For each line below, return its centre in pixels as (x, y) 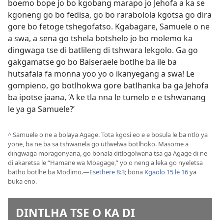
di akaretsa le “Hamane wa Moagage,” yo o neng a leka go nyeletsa (105, 162)
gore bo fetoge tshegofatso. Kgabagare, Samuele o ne (109, 27)
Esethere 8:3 (107, 172)
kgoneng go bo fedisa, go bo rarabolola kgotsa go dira (110, 15)
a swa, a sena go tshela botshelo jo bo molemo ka (100, 39)
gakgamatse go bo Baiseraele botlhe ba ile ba (92, 62)
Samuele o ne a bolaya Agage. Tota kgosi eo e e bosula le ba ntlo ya (110, 134)
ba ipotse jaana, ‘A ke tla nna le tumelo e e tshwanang (107, 97)
